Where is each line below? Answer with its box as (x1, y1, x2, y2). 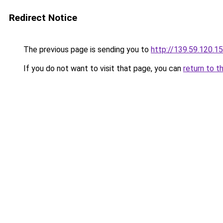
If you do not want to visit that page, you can (21, 64, 183, 73)
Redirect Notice (9, 12, 77, 23)
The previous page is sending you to (21, 45, 151, 54)
